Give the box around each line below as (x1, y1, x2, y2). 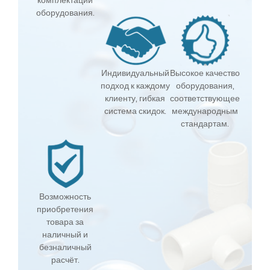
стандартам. (181, 118, 229, 130)
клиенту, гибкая (105, 92, 165, 105)
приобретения (37, 203, 93, 216)
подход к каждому (100, 80, 170, 92)
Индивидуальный (101, 67, 169, 80)
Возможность (39, 190, 91, 203)
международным (172, 105, 238, 118)
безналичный (39, 241, 92, 254)
